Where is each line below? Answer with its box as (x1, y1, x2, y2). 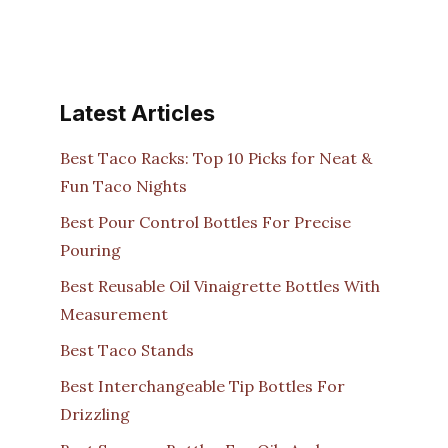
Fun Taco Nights (60, 175, 187, 196)
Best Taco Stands (60, 339, 194, 360)
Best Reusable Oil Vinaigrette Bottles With (60, 275, 380, 296)
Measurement (60, 303, 168, 324)
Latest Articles (60, 100, 215, 126)
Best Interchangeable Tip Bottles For (60, 375, 345, 396)
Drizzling (60, 403, 130, 424)
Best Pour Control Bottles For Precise (60, 211, 351, 232)
